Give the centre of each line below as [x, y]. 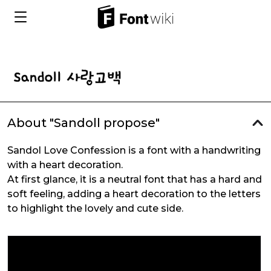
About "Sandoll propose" [83, 123]
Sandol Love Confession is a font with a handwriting [134, 150]
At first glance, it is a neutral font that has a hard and [135, 179]
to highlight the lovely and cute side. [95, 208]
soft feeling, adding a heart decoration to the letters [134, 194]
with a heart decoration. [65, 165]
